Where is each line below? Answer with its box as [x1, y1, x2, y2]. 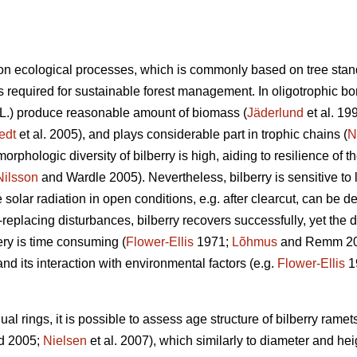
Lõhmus [232, 235, 277, 249]
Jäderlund [247, 106, 304, 120]
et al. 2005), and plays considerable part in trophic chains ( [16, 127, 347, 142]
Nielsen [43, 334, 87, 348]
